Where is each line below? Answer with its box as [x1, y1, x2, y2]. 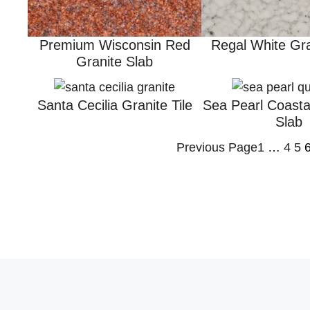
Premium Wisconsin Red [39, 37, 190, 53]
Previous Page [176, 140, 258, 155]
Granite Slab [76, 53, 154, 69]
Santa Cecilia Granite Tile [37, 98, 192, 113]
